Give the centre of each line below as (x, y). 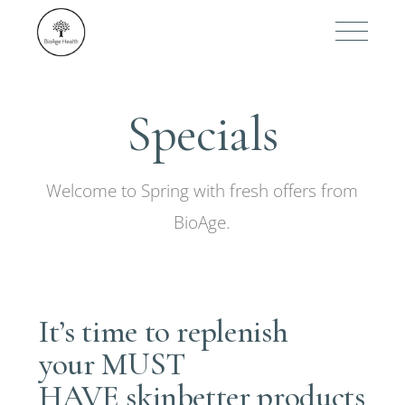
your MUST (112, 364)
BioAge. (202, 222)
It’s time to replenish (164, 332)
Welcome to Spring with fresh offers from (202, 191)
